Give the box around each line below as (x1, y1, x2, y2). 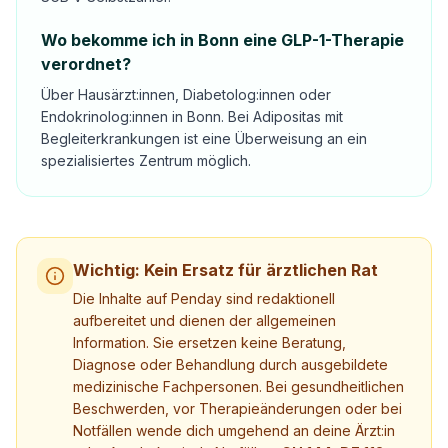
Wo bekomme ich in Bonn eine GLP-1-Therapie (41, 30, 404, 50)
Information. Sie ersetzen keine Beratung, (73, 334, 346, 351)
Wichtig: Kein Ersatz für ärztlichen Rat (73, 260, 378, 280)
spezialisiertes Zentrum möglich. (41, 152, 251, 169)
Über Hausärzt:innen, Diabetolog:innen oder (41, 86, 331, 103)
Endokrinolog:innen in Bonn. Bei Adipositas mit (41, 108, 343, 125)
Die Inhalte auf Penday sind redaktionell (73, 290, 335, 307)
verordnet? (41, 54, 131, 74)
